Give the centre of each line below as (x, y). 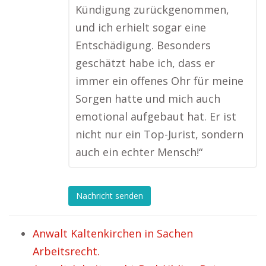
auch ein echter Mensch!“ (139, 152)
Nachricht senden (110, 196)
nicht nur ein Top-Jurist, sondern (159, 134)
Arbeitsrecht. (66, 251)
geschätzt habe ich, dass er (145, 63)
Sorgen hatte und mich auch (148, 99)
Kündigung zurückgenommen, (152, 9)
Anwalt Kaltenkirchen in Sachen (113, 233)
